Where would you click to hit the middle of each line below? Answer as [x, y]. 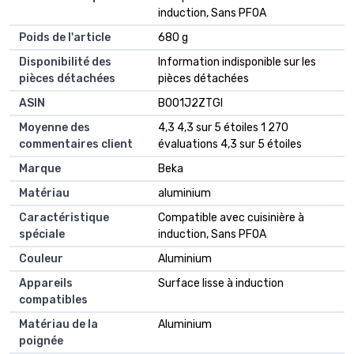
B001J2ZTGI [190, 103]
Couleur [41, 258]
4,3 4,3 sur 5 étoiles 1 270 [223, 127]
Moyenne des [55, 127]
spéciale [42, 234]
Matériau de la [58, 324]
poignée [41, 341]
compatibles [53, 299]
